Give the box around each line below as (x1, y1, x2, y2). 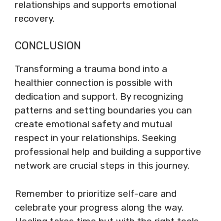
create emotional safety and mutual (15, 118, 172, 130)
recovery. (15, 12, 55, 24)
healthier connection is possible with (15, 77, 173, 88)
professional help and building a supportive (15, 146, 201, 157)
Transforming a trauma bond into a (15, 63, 167, 74)
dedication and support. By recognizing (15, 91, 183, 102)
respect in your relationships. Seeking (15, 132, 176, 144)
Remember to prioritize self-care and (15, 187, 177, 199)
